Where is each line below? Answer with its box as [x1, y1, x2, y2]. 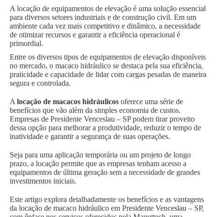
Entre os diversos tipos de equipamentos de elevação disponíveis [10, 53, 206, 62]
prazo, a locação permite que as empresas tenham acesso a [10, 159, 186, 168]
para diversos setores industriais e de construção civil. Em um [10, 13, 196, 22]
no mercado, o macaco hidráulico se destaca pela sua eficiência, [10, 62, 203, 70]
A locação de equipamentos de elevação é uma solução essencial [10, 4, 206, 13]
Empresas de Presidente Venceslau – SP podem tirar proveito [10, 115, 195, 124]
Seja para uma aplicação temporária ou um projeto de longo [10, 151, 191, 159]
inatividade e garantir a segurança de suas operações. [10, 132, 172, 141]
